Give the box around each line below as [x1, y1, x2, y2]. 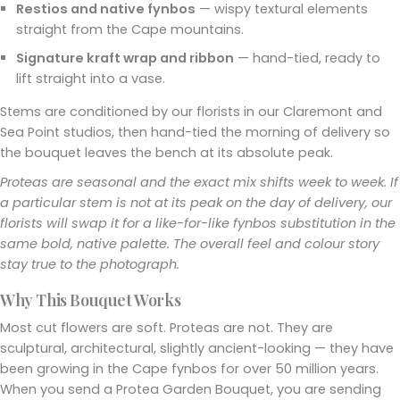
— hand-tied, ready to [234, 48, 380, 67]
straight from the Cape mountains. [16, 20, 244, 38]
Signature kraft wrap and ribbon [16, 48, 234, 67]
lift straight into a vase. [16, 69, 165, 87]
